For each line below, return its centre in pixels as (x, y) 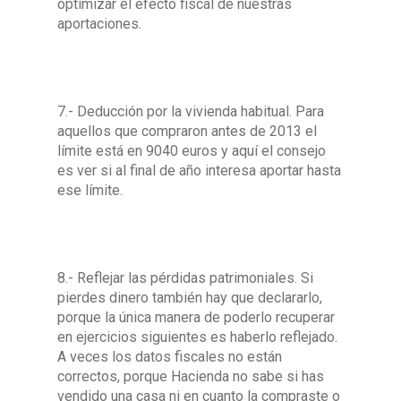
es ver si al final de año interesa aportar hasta (199, 171)
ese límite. (90, 190)
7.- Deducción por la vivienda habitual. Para (191, 111)
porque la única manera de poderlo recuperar (196, 317)
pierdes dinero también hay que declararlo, (190, 298)
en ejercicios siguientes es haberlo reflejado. (197, 337)
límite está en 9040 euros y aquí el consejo (192, 151)
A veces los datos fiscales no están (170, 357)
